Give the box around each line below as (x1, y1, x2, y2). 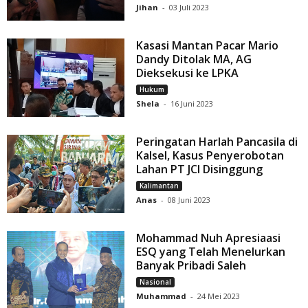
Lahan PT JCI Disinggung (136, 161, 263, 177)
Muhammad (136, 290, 187, 301)
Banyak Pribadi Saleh (136, 257, 247, 273)
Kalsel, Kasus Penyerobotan (136, 147, 285, 163)
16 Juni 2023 (170, 98, 214, 109)
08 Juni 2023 (168, 194, 211, 205)
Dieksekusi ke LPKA (136, 65, 239, 80)
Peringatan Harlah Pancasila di (136, 133, 298, 149)
